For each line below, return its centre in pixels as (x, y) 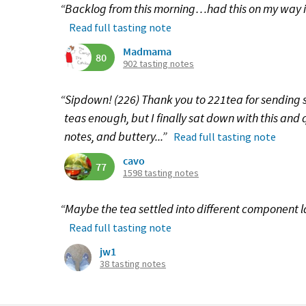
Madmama (147, 51)
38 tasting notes (133, 264)
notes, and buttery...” (116, 136)
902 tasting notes (158, 64)
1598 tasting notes (161, 173)
